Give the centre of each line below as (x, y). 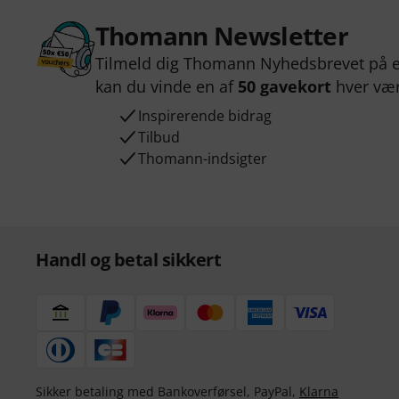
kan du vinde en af (166, 86)
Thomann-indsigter (202, 159)
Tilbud (159, 137)
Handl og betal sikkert (128, 260)
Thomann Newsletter (222, 36)
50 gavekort (284, 86)
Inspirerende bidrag (204, 116)
